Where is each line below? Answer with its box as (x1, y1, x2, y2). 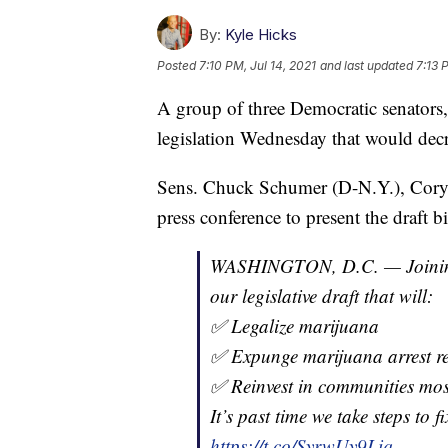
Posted (157, 58, 199, 74)
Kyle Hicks (225, 25, 297, 45)
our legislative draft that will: (210, 283, 433, 309)
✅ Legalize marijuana (210, 313, 379, 339)
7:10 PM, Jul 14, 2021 (199, 58, 316, 74)
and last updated (320, 58, 413, 74)
